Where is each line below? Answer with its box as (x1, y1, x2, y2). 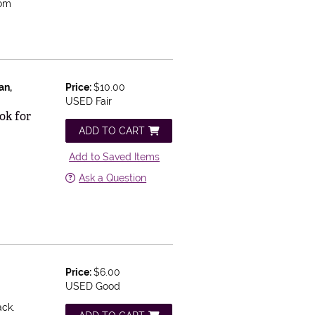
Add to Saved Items (69, 151, 160, 163)
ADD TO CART (78, 125, 145, 137)
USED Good (65, 280, 121, 292)
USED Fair (65, 96, 112, 108)
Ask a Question (79, 172, 147, 184)
